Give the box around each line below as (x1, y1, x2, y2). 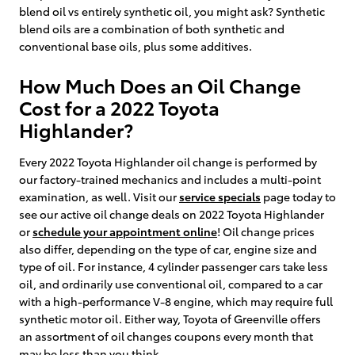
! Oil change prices (217, 223, 315, 239)
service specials (179, 188, 261, 204)
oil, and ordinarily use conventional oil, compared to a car (19, 275, 323, 292)
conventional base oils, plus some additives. (19, 37, 252, 54)
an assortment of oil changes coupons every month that (19, 327, 313, 344)
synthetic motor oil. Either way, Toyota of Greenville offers (19, 310, 321, 326)
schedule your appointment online (32, 223, 217, 239)
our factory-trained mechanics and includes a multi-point (19, 170, 321, 187)
